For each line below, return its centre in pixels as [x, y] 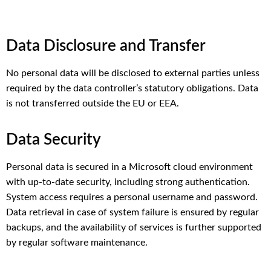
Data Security [54, 139]
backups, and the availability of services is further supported [134, 227]
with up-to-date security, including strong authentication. [128, 182]
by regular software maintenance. [77, 242]
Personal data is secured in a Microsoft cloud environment [129, 167]
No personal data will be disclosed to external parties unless [133, 73]
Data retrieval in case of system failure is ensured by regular [132, 212]
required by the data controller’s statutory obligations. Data [132, 88]
